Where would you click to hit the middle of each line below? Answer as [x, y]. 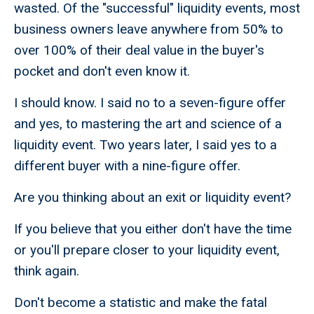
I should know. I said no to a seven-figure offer [150, 103]
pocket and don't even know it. [102, 71]
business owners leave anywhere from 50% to [149, 29]
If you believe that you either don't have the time [153, 229]
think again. [48, 271]
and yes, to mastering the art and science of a [148, 124]
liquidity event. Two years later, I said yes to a [145, 145]
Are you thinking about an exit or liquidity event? [154, 198]
